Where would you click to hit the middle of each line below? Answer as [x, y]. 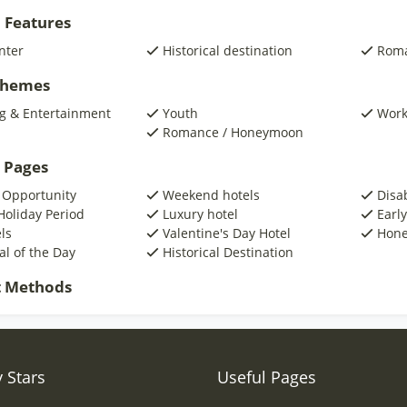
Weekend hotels [211, 195]
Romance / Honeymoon [233, 132]
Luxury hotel [200, 214]
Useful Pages [267, 377]
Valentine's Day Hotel [226, 233]
